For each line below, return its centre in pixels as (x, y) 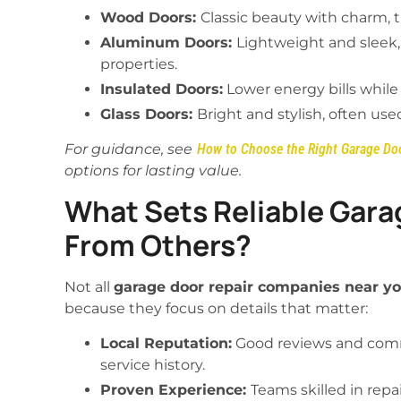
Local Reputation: (166, 343)
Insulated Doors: (162, 89)
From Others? (158, 246)
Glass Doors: (149, 114)
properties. (139, 64)
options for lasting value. (153, 170)
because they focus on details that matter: (216, 309)
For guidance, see (128, 149)
